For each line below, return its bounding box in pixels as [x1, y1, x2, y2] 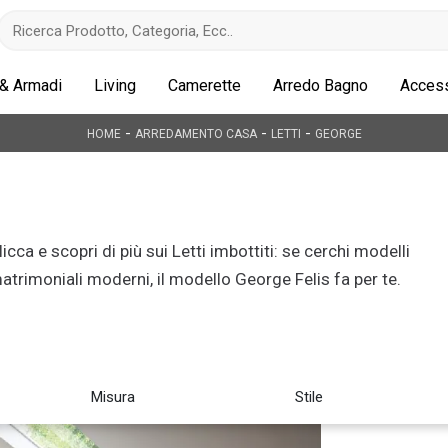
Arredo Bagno [273, 76, 368, 95]
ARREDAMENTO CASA [134, 127, 257, 141]
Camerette [168, 76, 241, 95]
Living [94, 76, 136, 95]
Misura [90, 388, 135, 406]
